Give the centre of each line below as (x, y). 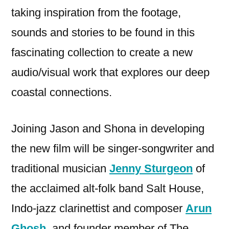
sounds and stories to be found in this (103, 33)
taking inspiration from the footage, (96, 13)
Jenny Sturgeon (151, 169)
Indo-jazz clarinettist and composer (98, 209)
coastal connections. (63, 93)
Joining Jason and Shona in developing (108, 129)
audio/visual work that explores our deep (110, 73)
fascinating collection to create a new (102, 53)
